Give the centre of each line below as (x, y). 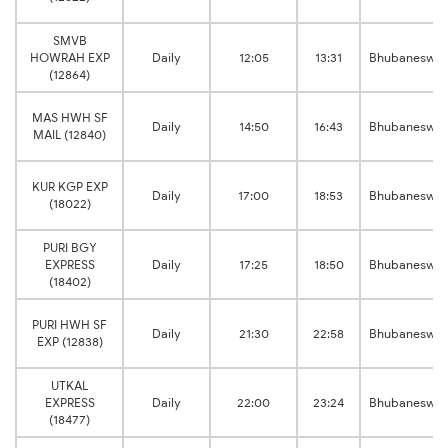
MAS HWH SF (69, 118)
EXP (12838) (69, 342)
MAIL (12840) (69, 135)
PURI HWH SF (69, 325)
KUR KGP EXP (69, 187)
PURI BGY (69, 248)
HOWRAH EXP (69, 58)
